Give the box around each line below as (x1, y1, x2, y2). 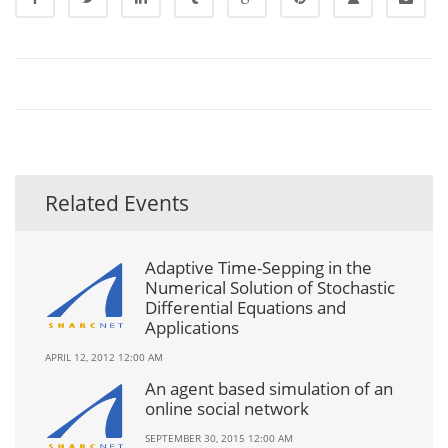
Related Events (45, 189, 189, 217)
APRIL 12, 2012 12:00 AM (45, 350, 163, 364)
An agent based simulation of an (145, 377, 393, 400)
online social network (145, 397, 309, 420)
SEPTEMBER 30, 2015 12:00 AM (145, 431, 293, 445)
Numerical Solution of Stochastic (145, 276, 395, 299)
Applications (145, 316, 239, 339)
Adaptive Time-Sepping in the (145, 256, 372, 279)
